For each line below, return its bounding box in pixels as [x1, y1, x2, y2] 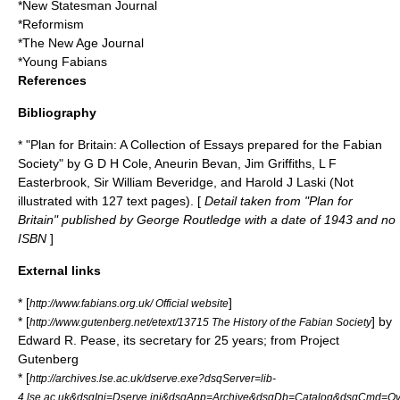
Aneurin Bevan [154, 156, 237, 171]
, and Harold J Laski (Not [213, 175, 354, 189]
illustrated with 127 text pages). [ [18, 194, 201, 208]
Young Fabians [22, 54, 107, 69]
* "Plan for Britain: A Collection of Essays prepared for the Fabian [18, 137, 382, 152]
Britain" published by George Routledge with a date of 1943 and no [18, 212, 396, 227]
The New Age [22, 36, 98, 50]
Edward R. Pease [18, 333, 116, 347]
